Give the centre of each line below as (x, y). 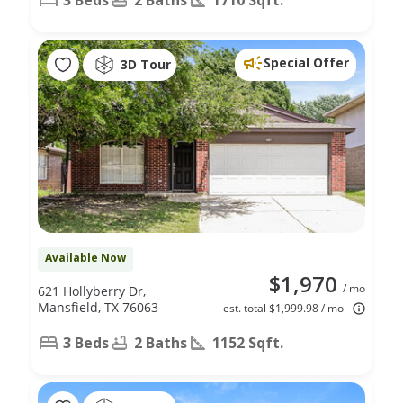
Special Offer (306, 62)
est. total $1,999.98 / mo (283, 308)
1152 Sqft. (248, 342)
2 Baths (161, 342)
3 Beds (86, 342)
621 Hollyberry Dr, (92, 291)
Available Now (85, 257)
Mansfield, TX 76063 (98, 307)
